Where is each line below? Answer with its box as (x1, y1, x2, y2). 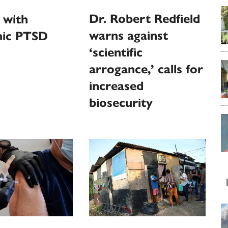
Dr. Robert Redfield (89, 11, 201, 27)
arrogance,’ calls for (89, 62, 204, 77)
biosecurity (89, 95, 153, 111)
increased (89, 78, 144, 94)
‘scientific (89, 45, 143, 61)
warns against (89, 28, 168, 44)
